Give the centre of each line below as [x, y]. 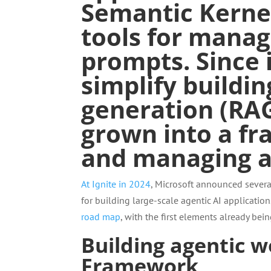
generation [148, 109]
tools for [135, 37]
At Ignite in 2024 [116, 184]
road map [101, 217]
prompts [132, 61]
